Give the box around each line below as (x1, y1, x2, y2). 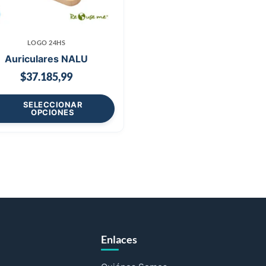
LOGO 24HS (27, 38, 65, 46)
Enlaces (101, 232, 137, 246)
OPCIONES (31, 107, 75, 117)
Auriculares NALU (4, 52, 88, 65)
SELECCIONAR (23, 99, 83, 109)
